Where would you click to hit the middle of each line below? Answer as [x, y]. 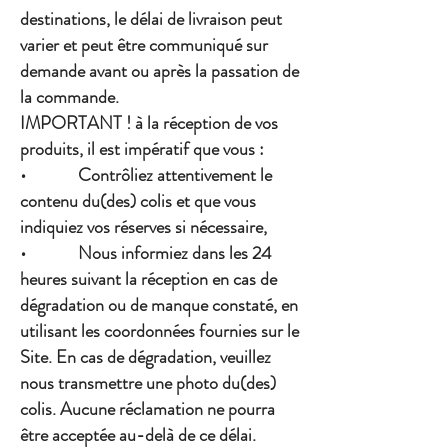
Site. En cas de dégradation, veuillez [145, 357]
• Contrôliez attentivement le [146, 175]
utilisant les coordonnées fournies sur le [159, 331]
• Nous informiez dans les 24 [146, 253]
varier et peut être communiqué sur [144, 45]
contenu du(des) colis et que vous [138, 201]
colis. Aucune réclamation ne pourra [147, 409]
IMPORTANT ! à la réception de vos [149, 123]
